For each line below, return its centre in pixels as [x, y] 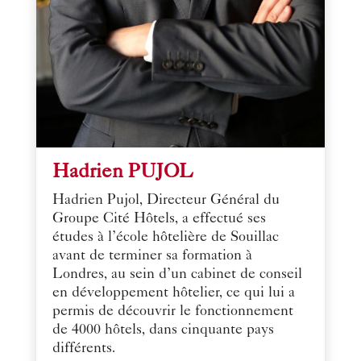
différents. [84, 349]
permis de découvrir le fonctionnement [172, 311]
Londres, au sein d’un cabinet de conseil [177, 274]
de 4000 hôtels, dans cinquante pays [163, 330]
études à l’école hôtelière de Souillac [165, 237]
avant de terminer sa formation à [152, 256]
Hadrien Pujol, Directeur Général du [166, 200]
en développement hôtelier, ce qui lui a [173, 293]
